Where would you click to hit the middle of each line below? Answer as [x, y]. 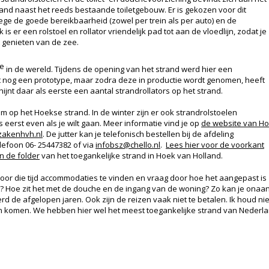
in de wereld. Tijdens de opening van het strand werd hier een [118, 69]
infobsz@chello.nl [128, 145]
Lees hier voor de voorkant [215, 145]
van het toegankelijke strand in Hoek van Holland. [132, 156]
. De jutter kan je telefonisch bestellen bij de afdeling [138, 134]
